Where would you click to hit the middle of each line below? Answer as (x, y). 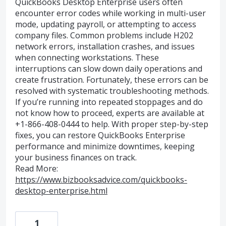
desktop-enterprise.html (61, 191)
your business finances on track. (76, 157)
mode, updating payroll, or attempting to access (106, 24)
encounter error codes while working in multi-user (110, 13)
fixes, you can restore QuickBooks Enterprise (100, 135)
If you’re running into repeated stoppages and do (109, 102)
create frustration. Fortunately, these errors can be (112, 80)
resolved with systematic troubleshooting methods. (112, 91)
